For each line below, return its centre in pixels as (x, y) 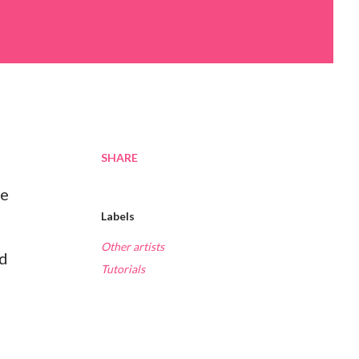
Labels (118, 216)
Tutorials (123, 269)
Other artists (133, 247)
